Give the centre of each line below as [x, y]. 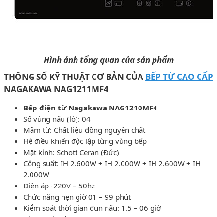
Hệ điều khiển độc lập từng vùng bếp [85, 141]
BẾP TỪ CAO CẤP [179, 77]
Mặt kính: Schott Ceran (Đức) [71, 152]
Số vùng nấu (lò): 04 [57, 118]
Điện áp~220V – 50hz [59, 185]
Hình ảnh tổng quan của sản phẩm [108, 60]
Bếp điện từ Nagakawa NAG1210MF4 [90, 107]
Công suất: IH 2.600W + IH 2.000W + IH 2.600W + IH [112, 163]
